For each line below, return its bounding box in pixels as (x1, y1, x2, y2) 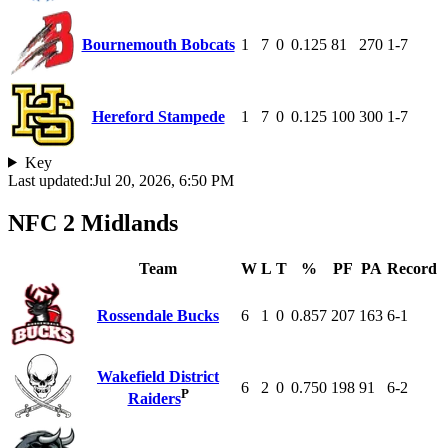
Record (387, 259, 437, 277)
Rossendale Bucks (97, 306, 219, 324)
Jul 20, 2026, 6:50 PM (93, 171, 234, 189)
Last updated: (8, 171, 93, 189)
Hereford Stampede (91, 107, 225, 125)
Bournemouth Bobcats (81, 35, 235, 53)
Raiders (127, 389, 181, 407)
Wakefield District (97, 367, 219, 385)
